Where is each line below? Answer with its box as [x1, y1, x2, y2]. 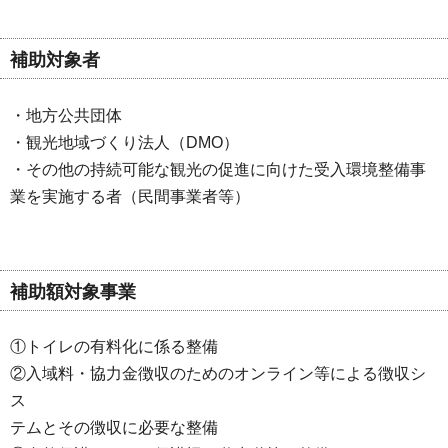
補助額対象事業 [10, 280, 136, 302]
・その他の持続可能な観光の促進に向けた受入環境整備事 [10, 160, 426, 178]
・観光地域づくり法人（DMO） [10, 133, 239, 151]
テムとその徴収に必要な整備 [10, 419, 218, 437]
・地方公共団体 [10, 106, 122, 124]
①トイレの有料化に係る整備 [10, 338, 218, 356]
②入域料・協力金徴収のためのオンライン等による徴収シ [10, 365, 426, 383]
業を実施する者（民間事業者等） [10, 187, 250, 205]
